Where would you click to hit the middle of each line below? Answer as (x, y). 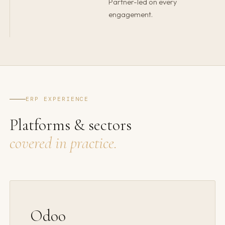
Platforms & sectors (71, 125)
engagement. (131, 15)
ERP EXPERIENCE (58, 99)
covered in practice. (64, 143)
